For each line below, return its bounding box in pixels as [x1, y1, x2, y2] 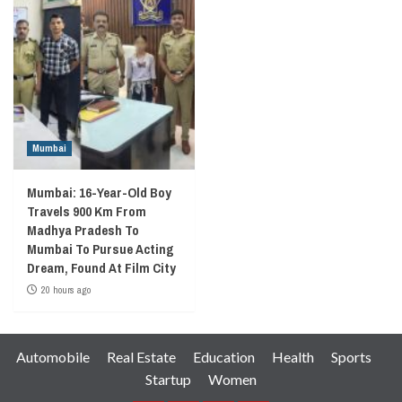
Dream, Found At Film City [27, 258, 176, 277]
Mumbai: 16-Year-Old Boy [27, 182, 171, 202]
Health [272, 347, 314, 365]
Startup [145, 370, 191, 388]
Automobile [16, 347, 90, 365]
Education [193, 347, 255, 365]
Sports [331, 347, 371, 365]
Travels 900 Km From [27, 201, 146, 221]
